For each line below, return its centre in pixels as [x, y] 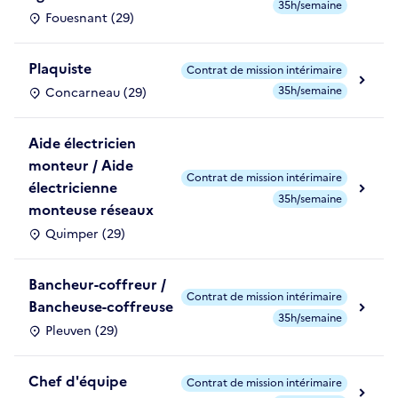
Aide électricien [82, 143]
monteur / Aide [81, 166]
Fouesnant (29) [90, 19]
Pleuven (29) [82, 331]
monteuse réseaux [91, 210]
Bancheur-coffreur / [97, 285]
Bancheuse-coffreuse [101, 307]
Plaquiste [60, 69]
